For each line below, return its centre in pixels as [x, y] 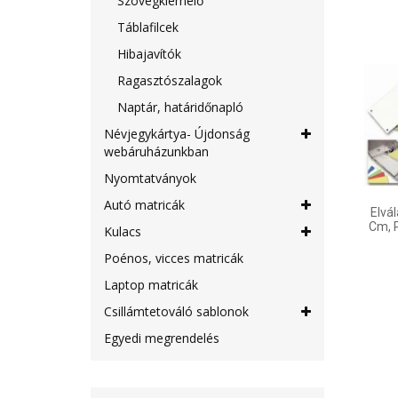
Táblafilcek [148, 27]
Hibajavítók [149, 54]
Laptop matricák [151, 285]
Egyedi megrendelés [162, 338]
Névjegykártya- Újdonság [177, 134]
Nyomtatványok [150, 178]
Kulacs [123, 231]
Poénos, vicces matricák [174, 258]
